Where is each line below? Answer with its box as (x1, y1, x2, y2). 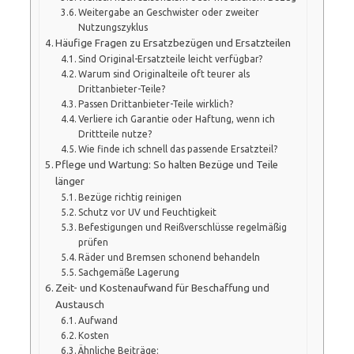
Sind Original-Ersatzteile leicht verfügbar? (78, 53, 263, 64)
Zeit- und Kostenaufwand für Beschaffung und (55, 281, 270, 294)
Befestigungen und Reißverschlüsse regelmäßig (78, 221, 288, 232)
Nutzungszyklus (78, 21, 149, 32)
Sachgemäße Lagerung (78, 266, 180, 277)
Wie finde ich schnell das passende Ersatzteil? (78, 143, 278, 154)
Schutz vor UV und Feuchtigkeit (78, 206, 217, 217)
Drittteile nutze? (78, 128, 153, 139)
